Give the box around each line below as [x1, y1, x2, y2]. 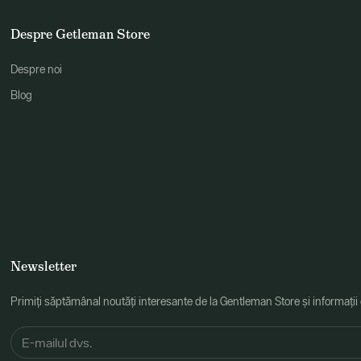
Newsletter [10, 257, 77, 275]
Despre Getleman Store [10, 25, 151, 43]
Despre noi [10, 62, 63, 76]
